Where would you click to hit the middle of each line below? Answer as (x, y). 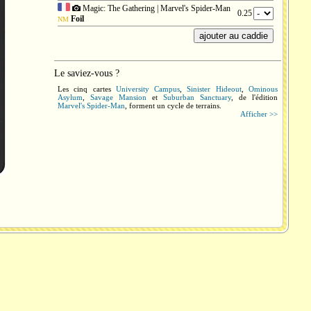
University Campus (148, 89)
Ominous (263, 89)
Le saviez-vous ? (87, 73)
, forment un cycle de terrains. (173, 106)
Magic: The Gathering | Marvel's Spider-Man (155, 9)
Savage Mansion (118, 97)
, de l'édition (254, 97)
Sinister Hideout (214, 89)
